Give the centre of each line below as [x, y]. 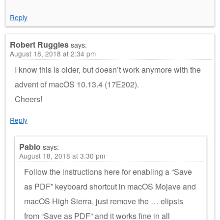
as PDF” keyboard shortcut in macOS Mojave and [110, 186]
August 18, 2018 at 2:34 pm [53, 53]
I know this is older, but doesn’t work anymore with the [108, 69]
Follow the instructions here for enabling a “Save [108, 171]
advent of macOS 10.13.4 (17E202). [77, 84]
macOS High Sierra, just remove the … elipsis [104, 201]
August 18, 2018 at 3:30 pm [62, 155]
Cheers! [28, 99]
